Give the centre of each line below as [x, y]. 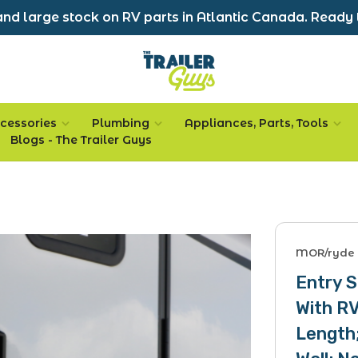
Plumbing [121, 123]
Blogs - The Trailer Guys [81, 140]
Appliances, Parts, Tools [257, 123]
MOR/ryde [326, 253]
